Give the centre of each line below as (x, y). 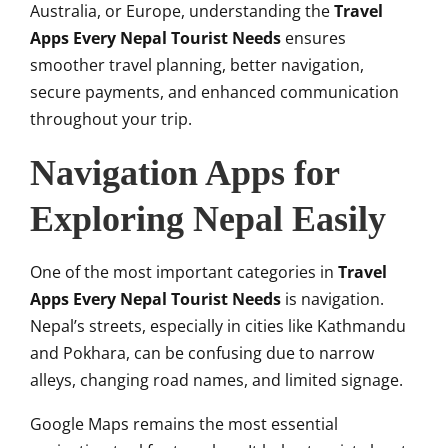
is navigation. (332, 299)
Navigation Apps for (184, 173)
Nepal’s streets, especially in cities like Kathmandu (218, 326)
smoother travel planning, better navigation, (197, 65)
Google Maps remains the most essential (184, 424)
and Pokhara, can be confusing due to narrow (202, 353)
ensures (313, 38)
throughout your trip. (111, 119)
